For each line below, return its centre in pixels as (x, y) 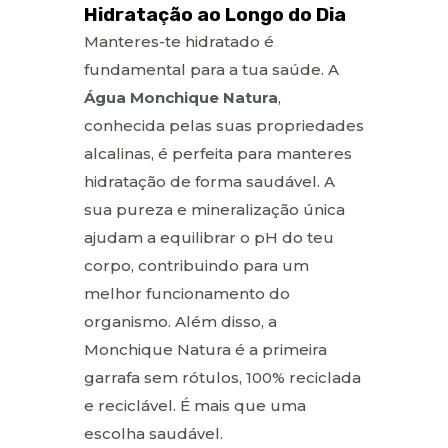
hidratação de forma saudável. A (209, 181)
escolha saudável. (153, 433)
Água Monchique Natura (181, 97)
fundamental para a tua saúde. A (211, 69)
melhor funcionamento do (187, 293)
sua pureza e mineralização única (214, 209)
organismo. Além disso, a (180, 321)
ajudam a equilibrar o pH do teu (209, 237)
